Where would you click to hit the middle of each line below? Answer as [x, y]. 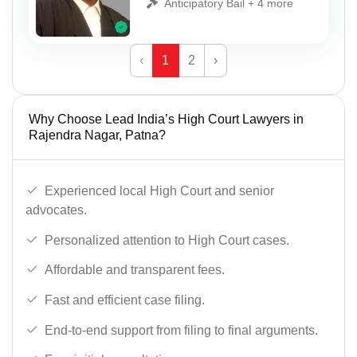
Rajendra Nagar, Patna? [97, 135]
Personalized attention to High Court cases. [167, 240]
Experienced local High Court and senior [159, 191]
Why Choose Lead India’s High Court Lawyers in [166, 120]
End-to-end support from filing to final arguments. [181, 330]
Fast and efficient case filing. [125, 300]
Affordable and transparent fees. [135, 270]
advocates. [56, 210]
